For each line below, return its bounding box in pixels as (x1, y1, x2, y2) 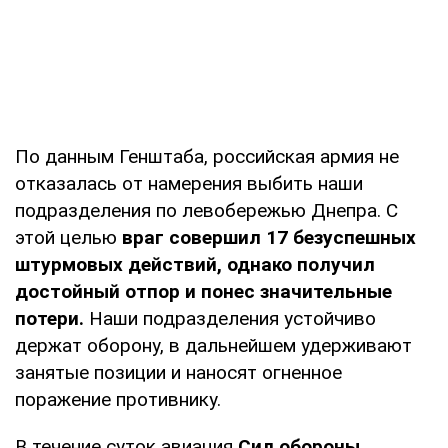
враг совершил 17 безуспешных (122, 226, 416, 250)
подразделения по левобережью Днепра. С (15, 199, 398, 223)
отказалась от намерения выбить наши (15, 172, 363, 196)
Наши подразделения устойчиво (84, 307, 376, 331)
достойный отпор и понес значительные (15, 280, 392, 304)
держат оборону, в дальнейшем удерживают (15, 334, 412, 358)
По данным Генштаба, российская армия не (15, 145, 399, 169)
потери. (15, 307, 84, 331)
